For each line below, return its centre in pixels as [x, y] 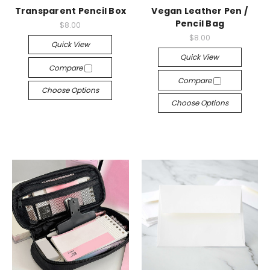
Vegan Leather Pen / [200, 11]
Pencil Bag [199, 24]
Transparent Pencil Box [70, 11]
